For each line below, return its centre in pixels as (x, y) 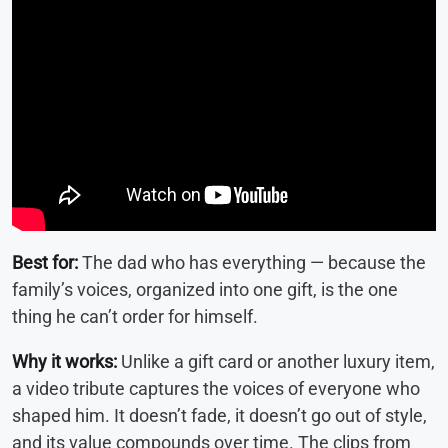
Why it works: (64, 361)
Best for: (45, 262)
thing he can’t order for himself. (135, 316)
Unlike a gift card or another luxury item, (276, 361)
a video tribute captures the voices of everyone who (216, 388)
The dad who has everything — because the (252, 262)
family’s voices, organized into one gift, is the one (205, 289)
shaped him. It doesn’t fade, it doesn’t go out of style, (219, 415)
